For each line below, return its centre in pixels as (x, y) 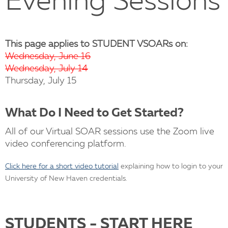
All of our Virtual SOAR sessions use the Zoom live (110, 132)
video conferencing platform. (66, 144)
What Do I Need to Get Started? (94, 114)
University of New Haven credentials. (66, 179)
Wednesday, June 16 (48, 57)
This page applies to (49, 45)
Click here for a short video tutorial (62, 167)
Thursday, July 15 (41, 81)
